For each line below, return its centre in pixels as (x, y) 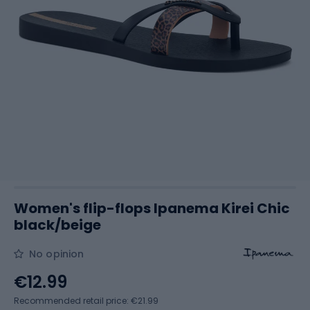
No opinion (57, 254)
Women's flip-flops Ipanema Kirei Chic (152, 208)
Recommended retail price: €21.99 (86, 301)
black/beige (57, 225)
